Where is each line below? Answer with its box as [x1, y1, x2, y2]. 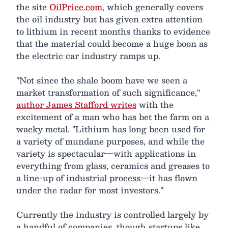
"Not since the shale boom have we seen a [16, 73, 187, 87]
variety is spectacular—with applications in [16, 146, 196, 160]
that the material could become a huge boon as [16, 36, 208, 50]
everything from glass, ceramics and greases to [16, 158, 210, 173]
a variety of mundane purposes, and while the [16, 134, 205, 148]
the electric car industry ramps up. [16, 48, 160, 63]
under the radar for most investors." [16, 183, 163, 197]
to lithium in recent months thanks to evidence [16, 24, 210, 38]
